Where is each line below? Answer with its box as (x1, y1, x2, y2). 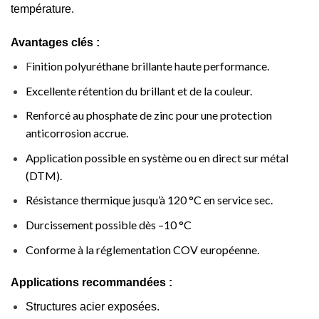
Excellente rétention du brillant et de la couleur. (25, 83, 252, 98)
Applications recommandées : (11, 276, 172, 289)
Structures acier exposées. (25, 300, 159, 313)
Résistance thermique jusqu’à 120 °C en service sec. (25, 193, 273, 207)
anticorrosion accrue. (25, 126, 128, 140)
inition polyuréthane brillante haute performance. (31, 59, 269, 73)
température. (11, 3, 74, 16)
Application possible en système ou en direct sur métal (25, 150, 288, 164)
